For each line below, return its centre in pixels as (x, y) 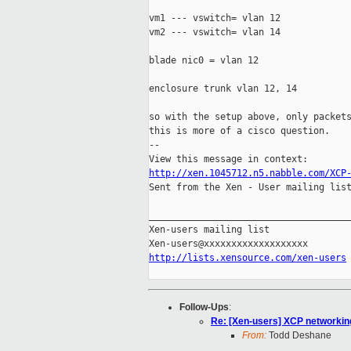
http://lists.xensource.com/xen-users (248, 258)
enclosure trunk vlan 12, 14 (223, 89)
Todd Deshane (299, 336)
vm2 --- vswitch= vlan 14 (215, 33)
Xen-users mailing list (209, 230)
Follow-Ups (204, 308)
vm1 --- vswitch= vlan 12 (215, 18)
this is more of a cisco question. (239, 131)
